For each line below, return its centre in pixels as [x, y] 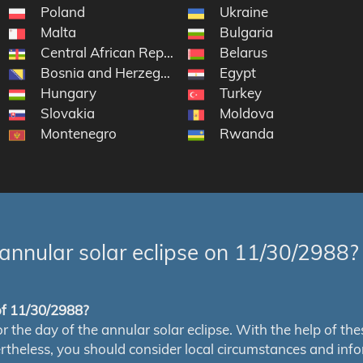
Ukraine [244, 12]
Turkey [241, 93]
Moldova [247, 113]
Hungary [68, 93]
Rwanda [247, 134]
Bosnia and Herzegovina [117, 73]
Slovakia [67, 113]
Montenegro [78, 134]
